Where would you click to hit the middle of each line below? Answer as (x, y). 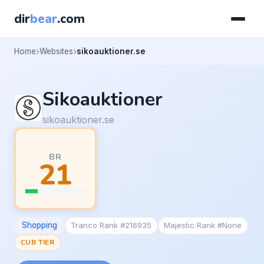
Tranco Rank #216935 (111, 225)
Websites (56, 51)
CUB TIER (37, 242)
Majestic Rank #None (203, 225)
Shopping (39, 225)
